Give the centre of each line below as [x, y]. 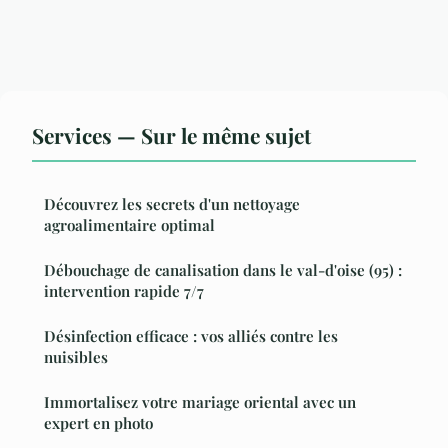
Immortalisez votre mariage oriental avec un [200, 401]
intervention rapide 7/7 [124, 290]
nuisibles [76, 356]
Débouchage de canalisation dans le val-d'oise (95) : [223, 269]
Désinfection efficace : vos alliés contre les [191, 335]
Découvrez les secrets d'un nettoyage [172, 203]
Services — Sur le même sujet [171, 134]
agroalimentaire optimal [129, 224]
